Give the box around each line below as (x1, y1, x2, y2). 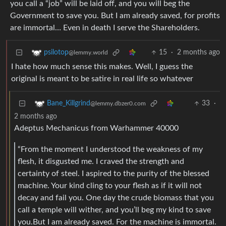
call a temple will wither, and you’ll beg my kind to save (18, 205, 211, 214)
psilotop (44, 49, 69, 56)
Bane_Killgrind (47, 100, 90, 107)
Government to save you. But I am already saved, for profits (10, 12, 220, 20)
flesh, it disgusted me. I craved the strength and (18, 157, 184, 165)
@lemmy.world (69, 49, 108, 56)
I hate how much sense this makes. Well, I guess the (11, 63, 193, 71)
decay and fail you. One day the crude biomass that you (18, 193, 214, 202)
